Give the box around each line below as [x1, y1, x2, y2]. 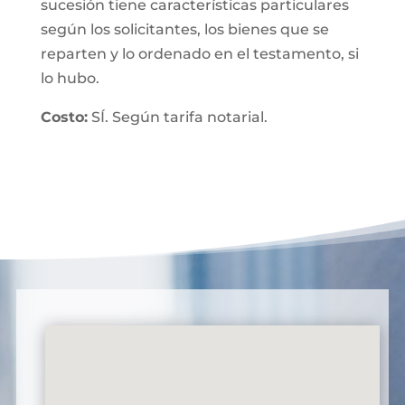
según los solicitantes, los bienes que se [40, 21, 329, 38]
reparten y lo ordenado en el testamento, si [40, 45, 359, 62]
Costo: [40, 108, 88, 126]
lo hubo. [40, 70, 99, 87]
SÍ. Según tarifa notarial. [87, 108, 268, 126]
